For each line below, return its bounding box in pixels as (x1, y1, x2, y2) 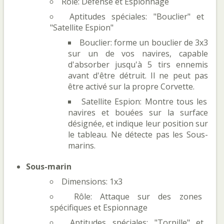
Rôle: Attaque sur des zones (73, 191, 202, 202)
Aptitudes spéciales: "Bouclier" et (69, 11, 204, 22)
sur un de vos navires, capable (68, 48, 208, 59)
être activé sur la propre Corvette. (68, 81, 194, 92)
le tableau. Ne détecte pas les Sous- (68, 129, 208, 140)
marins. (68, 140, 95, 151)
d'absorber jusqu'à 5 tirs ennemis (68, 59, 208, 70)
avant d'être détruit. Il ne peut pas (68, 70, 208, 81)
